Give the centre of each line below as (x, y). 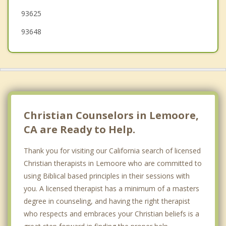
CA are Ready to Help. (79, 129)
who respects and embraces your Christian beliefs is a (111, 213)
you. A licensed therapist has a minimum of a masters (111, 188)
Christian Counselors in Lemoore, (111, 115)
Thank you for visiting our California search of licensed (112, 150)
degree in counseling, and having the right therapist (107, 201)
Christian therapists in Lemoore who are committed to (113, 163)
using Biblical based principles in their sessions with (107, 176)
